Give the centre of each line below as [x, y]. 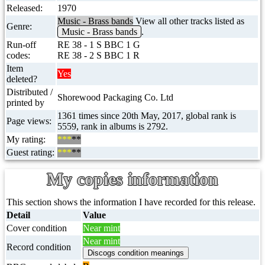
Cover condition [37, 228]
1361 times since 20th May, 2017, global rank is [147, 116]
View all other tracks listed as [189, 21]
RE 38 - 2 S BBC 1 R [98, 55]
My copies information [132, 179]
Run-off [21, 45]
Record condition [39, 247]
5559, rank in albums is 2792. [113, 126]
